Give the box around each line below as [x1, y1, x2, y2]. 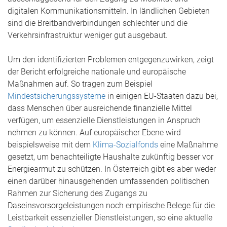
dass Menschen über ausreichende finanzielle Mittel [8, 103, 192, 113]
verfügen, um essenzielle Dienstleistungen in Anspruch [8, 116, 201, 125]
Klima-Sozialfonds [93, 140, 158, 149]
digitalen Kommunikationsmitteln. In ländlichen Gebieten [8, 6, 210, 16]
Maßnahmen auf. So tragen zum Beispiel [8, 79, 153, 89]
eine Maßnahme [158, 140, 218, 149]
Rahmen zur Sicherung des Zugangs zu [8, 188, 147, 198]
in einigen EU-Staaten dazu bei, [105, 91, 218, 101]
